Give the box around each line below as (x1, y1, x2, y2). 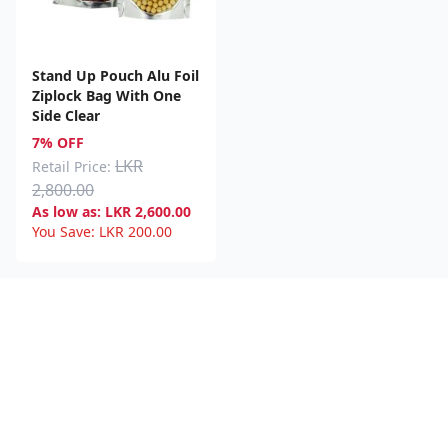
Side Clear (32, 105, 100, 125)
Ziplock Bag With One (32, 85, 181, 105)
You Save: (32, 221, 95, 241)
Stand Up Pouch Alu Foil (32, 65, 199, 85)
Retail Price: (32, 156, 111, 176)
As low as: (32, 201, 101, 221)
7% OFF (32, 132, 84, 152)
